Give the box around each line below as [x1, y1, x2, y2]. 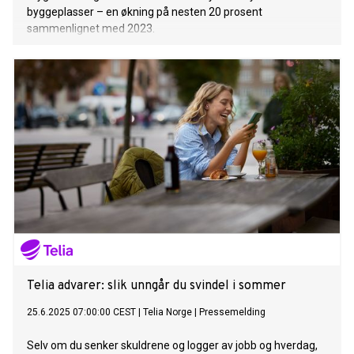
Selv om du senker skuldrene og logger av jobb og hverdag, [27, 339, 318, 352]
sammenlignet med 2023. [27, 22, 155, 36]
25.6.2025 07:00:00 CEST [27, 307, 136, 318]
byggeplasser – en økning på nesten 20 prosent [27, 6, 262, 19]
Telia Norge [143, 307, 192, 318]
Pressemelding [199, 307, 265, 318]
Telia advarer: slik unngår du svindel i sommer [27, 278, 286, 295]
